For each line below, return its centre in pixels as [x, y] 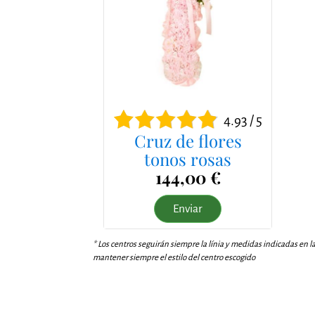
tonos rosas [188, 159]
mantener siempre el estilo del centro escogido [174, 257]
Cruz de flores [188, 140]
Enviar [188, 208]
